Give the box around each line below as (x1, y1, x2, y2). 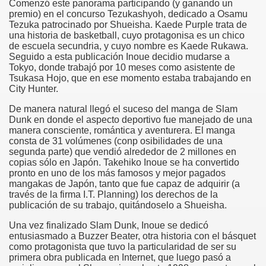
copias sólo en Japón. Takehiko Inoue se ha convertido (9, 157, 239, 167)
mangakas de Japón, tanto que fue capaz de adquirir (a (9, 179, 240, 189)
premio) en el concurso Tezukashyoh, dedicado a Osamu (9, 9, 248, 19)
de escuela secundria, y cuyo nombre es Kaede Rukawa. (9, 41, 248, 51)
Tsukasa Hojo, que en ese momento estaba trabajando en (9, 73, 251, 83)
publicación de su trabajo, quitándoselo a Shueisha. (9, 200, 227, 210)
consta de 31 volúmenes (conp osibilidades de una (9, 136, 223, 146)
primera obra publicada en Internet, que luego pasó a (9, 252, 231, 262)
